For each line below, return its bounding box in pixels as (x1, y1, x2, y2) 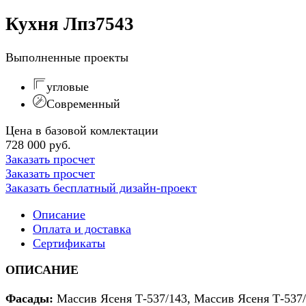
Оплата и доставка (33, 221, 131, 236)
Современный (46, 96, 120, 111)
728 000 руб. (5, 137, 71, 152)
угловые (46, 79, 89, 94)
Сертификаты (33, 236, 105, 250)
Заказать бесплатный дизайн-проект (5, 180, 197, 195)
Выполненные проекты (5, 50, 128, 64)
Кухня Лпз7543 (5, 14, 134, 35)
